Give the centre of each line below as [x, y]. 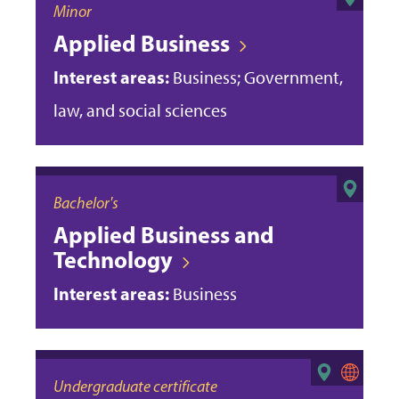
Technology [113, 259]
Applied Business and [164, 234]
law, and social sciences [140, 110]
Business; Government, [256, 77]
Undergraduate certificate [135, 386]
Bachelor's [86, 203]
